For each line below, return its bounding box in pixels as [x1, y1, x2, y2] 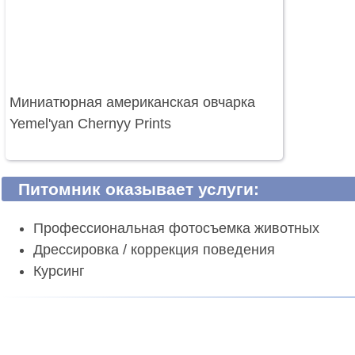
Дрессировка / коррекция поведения [33, 242, 275, 258]
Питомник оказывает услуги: [18, 180, 260, 199]
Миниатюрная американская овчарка [10, 94, 255, 111]
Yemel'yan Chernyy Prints [10, 116, 171, 132]
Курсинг [33, 263, 85, 280]
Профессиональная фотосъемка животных [33, 220, 319, 237]
